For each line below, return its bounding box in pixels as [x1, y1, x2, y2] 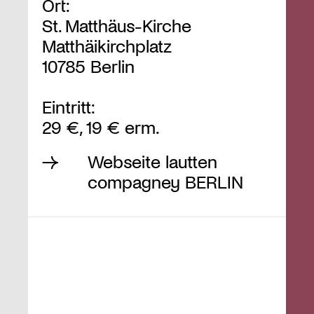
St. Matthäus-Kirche [42, 14, 191, 36]
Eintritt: [42, 95, 95, 118]
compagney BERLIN [88, 170, 243, 193]
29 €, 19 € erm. [42, 116, 160, 138]
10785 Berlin [42, 55, 135, 77]
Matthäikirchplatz [42, 34, 172, 57]
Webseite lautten [88, 150, 217, 172]
